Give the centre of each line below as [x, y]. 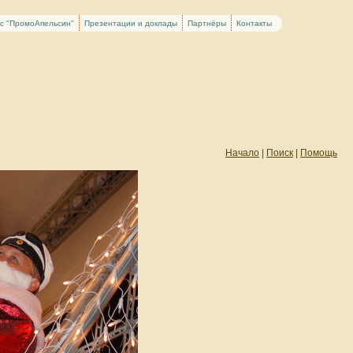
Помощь [319, 153]
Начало [242, 153]
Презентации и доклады [131, 23]
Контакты [254, 23]
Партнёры [207, 23]
